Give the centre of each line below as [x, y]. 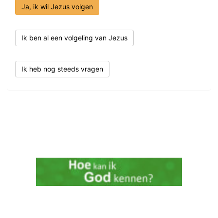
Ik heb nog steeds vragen [62, 69]
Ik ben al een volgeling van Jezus [74, 38]
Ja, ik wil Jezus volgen [57, 7]
